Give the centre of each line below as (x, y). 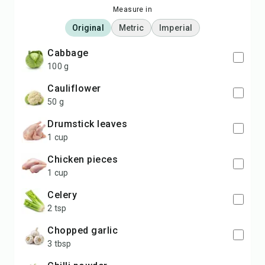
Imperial (176, 28)
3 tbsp (59, 244)
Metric (131, 28)
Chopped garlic (86, 230)
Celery (65, 195)
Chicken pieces (86, 159)
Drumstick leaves (91, 124)
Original (88, 28)
